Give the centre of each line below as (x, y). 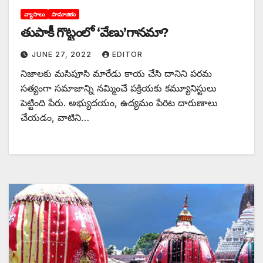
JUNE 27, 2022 (63, 54)
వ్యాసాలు (34, 14)
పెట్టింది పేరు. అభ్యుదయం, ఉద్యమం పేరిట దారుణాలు (119, 102)
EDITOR (127, 54)
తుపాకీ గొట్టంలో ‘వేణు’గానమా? (95, 32)
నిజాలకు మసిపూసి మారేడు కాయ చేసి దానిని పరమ (116, 73)
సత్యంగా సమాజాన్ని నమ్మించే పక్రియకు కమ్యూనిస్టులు (119, 88)
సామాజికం (64, 14)
